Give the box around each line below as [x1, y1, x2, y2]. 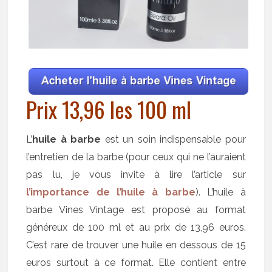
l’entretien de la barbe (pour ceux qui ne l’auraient [26, 151, 246, 163]
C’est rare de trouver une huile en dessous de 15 [26, 239, 246, 251]
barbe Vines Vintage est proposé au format [26, 203, 246, 216]
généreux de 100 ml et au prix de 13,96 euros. [26, 221, 246, 233]
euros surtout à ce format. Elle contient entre [26, 256, 246, 268]
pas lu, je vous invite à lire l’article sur [26, 168, 246, 180]
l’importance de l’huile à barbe [26, 186, 195, 198]
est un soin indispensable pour [101, 133, 246, 145]
